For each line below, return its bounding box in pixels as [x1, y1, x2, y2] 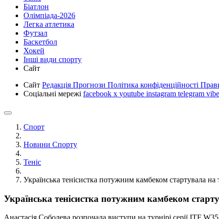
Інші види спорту [23, 55, 82, 64]
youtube [119, 89, 146, 98]
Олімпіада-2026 [23, 11, 75, 20]
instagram [146, 89, 178, 98]
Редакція [42, 81, 73, 89]
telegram [178, 89, 206, 98]
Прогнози [73, 81, 108, 89]
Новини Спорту [23, 140, 77, 149]
